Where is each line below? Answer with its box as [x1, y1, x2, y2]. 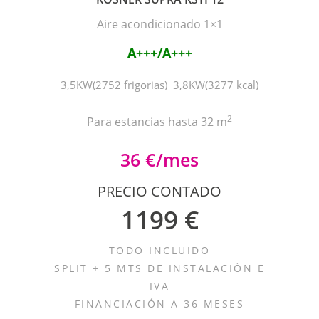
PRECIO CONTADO [98, 182, 221, 201]
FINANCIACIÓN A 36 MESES [74, 297, 245, 310]
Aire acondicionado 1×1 [96, 16, 223, 32]
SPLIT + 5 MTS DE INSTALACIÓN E [54, 261, 265, 275]
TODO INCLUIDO [108, 244, 211, 257]
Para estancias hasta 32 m [87, 114, 227, 130]
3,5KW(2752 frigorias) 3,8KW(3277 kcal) [61, 78, 258, 92]
